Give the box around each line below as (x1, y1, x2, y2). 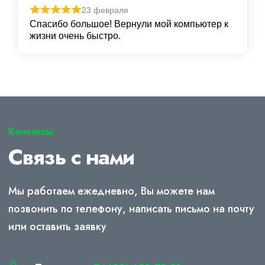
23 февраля (81, 5, 128, 15)
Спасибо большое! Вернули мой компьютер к (30, 19, 228, 30)
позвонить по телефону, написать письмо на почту (8, 201, 254, 217)
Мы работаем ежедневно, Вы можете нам (8, 183, 215, 199)
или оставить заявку (8, 219, 106, 235)
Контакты (8, 125, 53, 139)
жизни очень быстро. (30, 31, 121, 41)
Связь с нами (8, 141, 134, 173)
